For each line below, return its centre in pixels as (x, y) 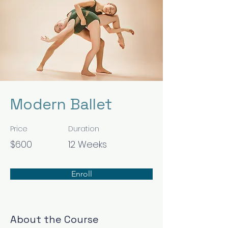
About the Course (54, 219)
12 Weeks (88, 144)
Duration (84, 129)
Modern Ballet (61, 104)
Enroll (81, 174)
